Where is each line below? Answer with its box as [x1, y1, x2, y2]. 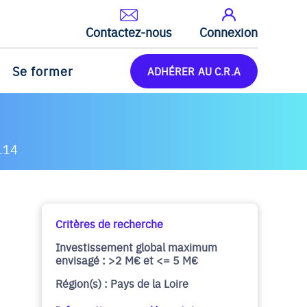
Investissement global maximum [56, 239, 217, 254]
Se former [12, 62, 73, 80]
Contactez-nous [86, 23, 172, 40]
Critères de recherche [56, 216, 163, 231]
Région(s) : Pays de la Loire [56, 275, 188, 291]
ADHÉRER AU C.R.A [147, 63, 241, 78]
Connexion [199, 23, 258, 40]
